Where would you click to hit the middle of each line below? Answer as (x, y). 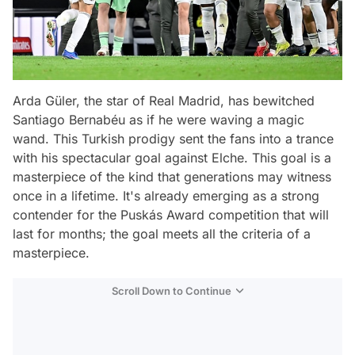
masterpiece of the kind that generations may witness (172, 176)
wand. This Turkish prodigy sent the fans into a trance (173, 138)
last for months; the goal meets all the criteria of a (162, 233)
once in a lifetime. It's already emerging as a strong (166, 195)
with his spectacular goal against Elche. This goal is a (172, 157)
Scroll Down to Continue (172, 290)
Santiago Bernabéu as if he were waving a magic (158, 119)
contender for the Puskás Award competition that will (171, 214)
